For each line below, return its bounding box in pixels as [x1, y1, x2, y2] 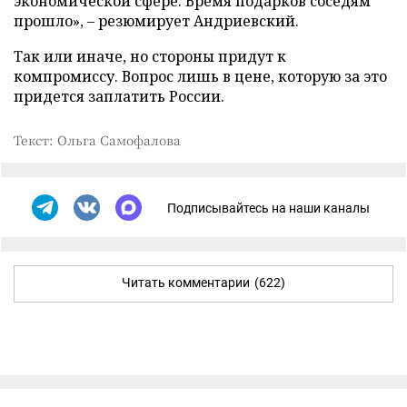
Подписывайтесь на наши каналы [167, 200, 370, 215]
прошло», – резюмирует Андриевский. [14, 11, 299, 31]
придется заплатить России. [14, 86, 224, 106]
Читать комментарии [122, 275, 250, 290]
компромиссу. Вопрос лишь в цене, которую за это [14, 66, 387, 86]
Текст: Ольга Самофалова [14, 131, 181, 149]
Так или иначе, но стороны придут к [14, 46, 286, 66]
